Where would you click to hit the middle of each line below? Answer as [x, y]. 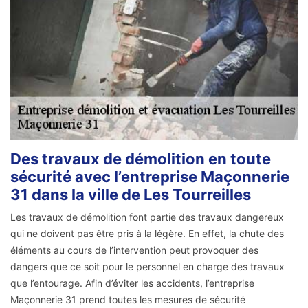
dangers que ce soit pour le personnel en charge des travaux [147, 266]
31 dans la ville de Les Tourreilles [131, 194]
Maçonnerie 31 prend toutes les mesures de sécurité [128, 299]
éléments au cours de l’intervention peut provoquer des [134, 250]
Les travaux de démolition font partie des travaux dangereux [147, 217]
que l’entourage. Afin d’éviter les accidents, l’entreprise [132, 283]
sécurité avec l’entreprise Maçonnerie [150, 176]
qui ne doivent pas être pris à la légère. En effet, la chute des [147, 233]
